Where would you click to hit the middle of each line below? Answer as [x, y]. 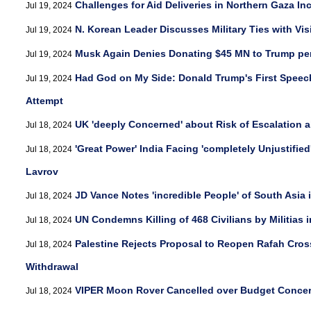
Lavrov [42, 171]
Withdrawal [52, 267]
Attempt [44, 101]
